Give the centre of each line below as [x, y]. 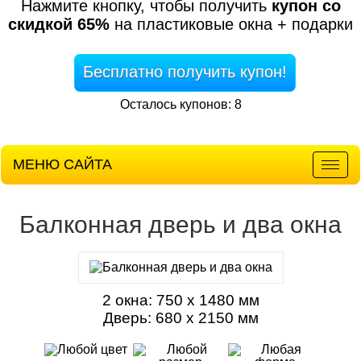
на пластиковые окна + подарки [231, 24]
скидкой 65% [59, 24]
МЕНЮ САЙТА [62, 164]
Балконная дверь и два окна [180, 224]
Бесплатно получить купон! [185, 72]
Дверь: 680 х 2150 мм [180, 318]
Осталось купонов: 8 [180, 104]
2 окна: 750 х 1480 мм [180, 300]
